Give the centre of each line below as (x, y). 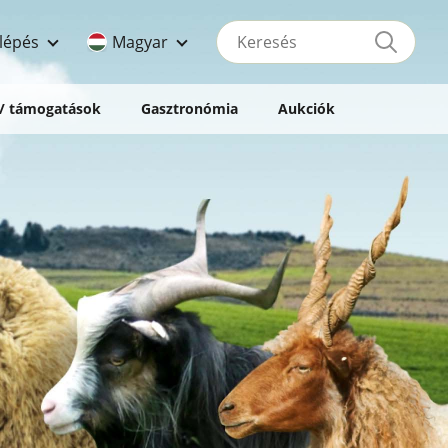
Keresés (242, 27)
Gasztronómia (189, 108)
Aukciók (306, 108)
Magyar (140, 42)
